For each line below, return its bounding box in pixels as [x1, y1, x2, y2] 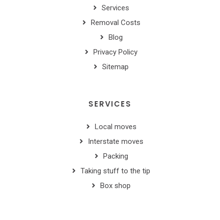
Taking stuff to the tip [81, 166, 151, 176]
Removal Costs [90, 18, 140, 27]
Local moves [94, 122, 137, 132]
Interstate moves [87, 137, 143, 146]
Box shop [100, 181, 131, 191]
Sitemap [102, 62, 129, 72]
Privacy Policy [93, 48, 138, 57]
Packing [103, 152, 128, 161]
